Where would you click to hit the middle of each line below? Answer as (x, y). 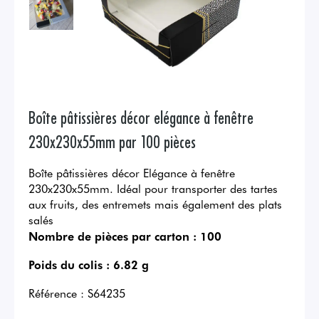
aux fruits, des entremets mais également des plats (155, 204)
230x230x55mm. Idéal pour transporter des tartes (153, 188)
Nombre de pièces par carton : (113, 236)
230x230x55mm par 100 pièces (112, 141)
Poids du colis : (69, 265)
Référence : (56, 293)
